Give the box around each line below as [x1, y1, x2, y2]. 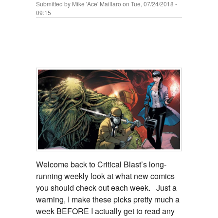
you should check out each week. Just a [36, 182, 177, 194]
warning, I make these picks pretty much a [36, 194, 180, 205]
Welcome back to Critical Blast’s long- [36, 159, 166, 170]
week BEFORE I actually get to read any [36, 205, 175, 217]
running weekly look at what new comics [36, 170, 175, 182]
